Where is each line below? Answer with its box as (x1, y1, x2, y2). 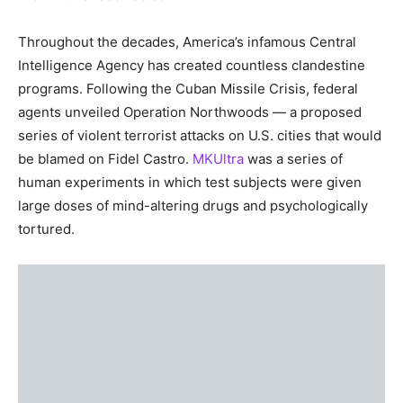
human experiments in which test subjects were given (18, 174, 362, 192)
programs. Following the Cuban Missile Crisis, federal (18, 80, 358, 98)
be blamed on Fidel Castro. (18, 150, 193, 168)
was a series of (244, 150, 343, 168)
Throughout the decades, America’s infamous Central (18, 33, 356, 51)
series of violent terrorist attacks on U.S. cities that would (18, 127, 381, 145)
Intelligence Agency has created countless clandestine (18, 57, 365, 75)
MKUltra (193, 150, 244, 168)
